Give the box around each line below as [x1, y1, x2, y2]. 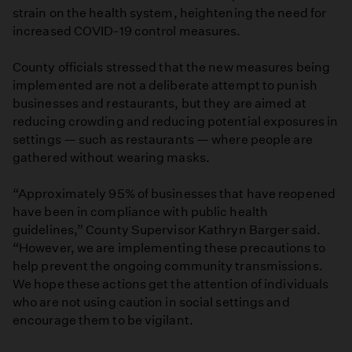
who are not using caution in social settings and [13, 295, 290, 310]
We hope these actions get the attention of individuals [13, 277, 329, 292]
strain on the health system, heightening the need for [13, 5, 327, 20]
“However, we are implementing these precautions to [13, 240, 325, 256]
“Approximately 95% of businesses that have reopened [13, 186, 335, 202]
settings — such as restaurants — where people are [13, 132, 313, 148]
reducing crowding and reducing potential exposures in [13, 114, 339, 130]
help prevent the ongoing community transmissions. [13, 258, 323, 274]
